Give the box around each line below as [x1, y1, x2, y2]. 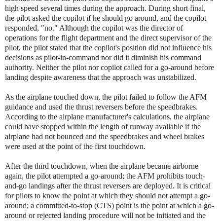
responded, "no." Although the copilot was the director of [5, 23, 183, 32]
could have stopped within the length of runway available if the [5, 122, 201, 131]
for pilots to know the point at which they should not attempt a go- [5, 191, 210, 200]
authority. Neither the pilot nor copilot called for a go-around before [5, 63, 214, 72]
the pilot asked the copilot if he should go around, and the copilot [5, 13, 206, 22]
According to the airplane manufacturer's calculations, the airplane [5, 112, 210, 121]
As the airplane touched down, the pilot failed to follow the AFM [5, 92, 207, 101]
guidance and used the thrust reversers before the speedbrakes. [5, 102, 198, 111]
